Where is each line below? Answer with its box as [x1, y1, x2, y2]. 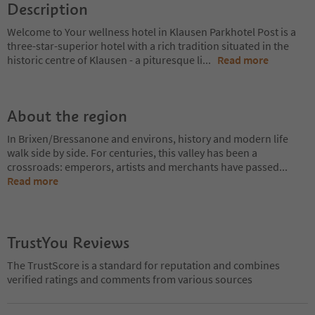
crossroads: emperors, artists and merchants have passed [7, 159, 279, 174]
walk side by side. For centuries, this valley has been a [7, 145, 257, 160]
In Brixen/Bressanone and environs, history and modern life [7, 131, 288, 146]
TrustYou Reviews [7, 232, 129, 252]
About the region [7, 105, 127, 126]
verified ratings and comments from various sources [7, 271, 252, 286]
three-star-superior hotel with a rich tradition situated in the [7, 38, 289, 53]
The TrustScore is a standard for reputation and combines [7, 257, 280, 272]
